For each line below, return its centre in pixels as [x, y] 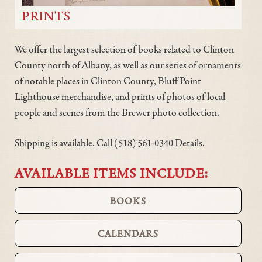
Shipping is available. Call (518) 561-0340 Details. [110, 142]
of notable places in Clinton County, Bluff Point [108, 80]
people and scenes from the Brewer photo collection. [117, 112]
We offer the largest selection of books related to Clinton [124, 49]
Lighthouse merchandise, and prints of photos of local [120, 96]
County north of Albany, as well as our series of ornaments [128, 65]
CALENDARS [128, 233]
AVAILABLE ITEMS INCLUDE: [112, 173]
